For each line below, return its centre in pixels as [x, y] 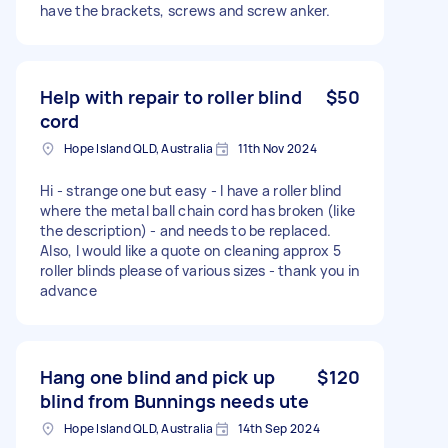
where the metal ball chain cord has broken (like [197, 210]
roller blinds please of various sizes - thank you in [199, 270]
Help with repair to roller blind [171, 96]
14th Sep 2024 [278, 428]
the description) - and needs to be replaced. [185, 230]
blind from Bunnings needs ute [175, 400]
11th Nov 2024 [277, 148]
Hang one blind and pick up [157, 376]
